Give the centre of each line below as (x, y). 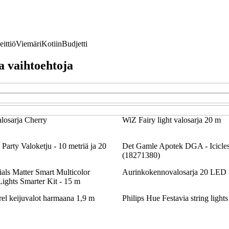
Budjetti (75, 44)
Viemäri (29, 44)
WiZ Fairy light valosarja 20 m (171, 120)
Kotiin (52, 44)
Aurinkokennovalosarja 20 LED (174, 172)
